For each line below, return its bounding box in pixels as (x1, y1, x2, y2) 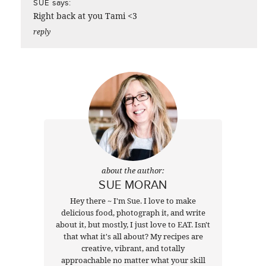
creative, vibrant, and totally (81, 242, 185, 254)
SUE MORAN (99, 175, 167, 193)
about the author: (102, 164, 164, 176)
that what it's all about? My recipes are (63, 230, 203, 242)
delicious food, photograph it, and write (61, 207, 205, 218)
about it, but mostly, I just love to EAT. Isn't (56, 218, 210, 230)
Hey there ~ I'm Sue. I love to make (70, 195, 196, 206)
